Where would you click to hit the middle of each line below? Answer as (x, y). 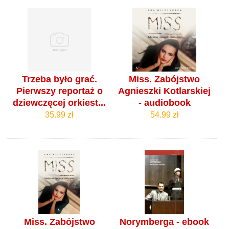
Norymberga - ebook (165, 222)
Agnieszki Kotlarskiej (165, 91)
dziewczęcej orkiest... (60, 103)
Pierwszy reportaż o (59, 91)
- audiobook (164, 103)
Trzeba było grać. (59, 79)
